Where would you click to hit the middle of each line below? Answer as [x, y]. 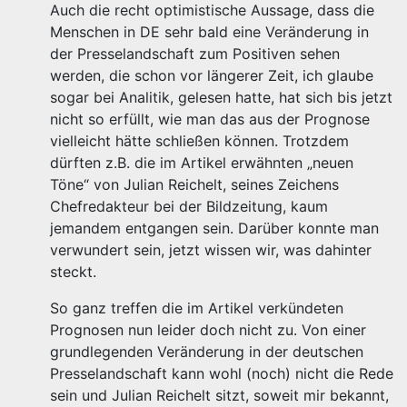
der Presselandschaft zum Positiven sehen [195, 54]
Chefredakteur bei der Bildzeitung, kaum [189, 206]
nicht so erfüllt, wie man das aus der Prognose [210, 119]
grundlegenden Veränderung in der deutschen [207, 352]
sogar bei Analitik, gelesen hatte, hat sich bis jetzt [221, 97]
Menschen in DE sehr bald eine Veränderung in [209, 32]
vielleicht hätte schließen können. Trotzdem [199, 141]
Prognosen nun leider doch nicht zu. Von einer [208, 330]
